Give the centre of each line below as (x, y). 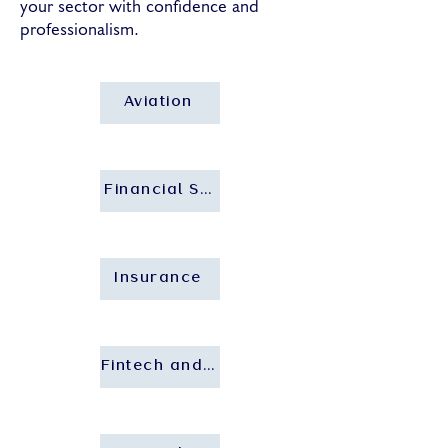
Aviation (158, 102)
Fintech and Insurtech (195, 366)
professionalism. (79, 30)
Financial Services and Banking (240, 190)
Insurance (158, 278)
